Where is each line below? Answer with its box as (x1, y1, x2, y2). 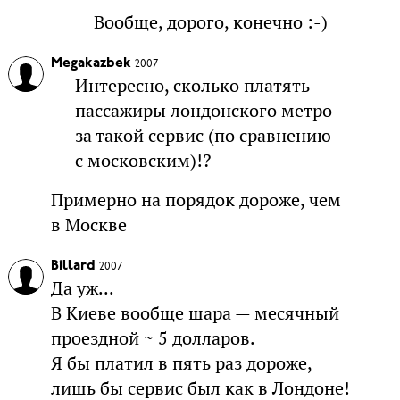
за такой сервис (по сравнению (75, 124, 332, 148)
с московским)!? (75, 149, 212, 173)
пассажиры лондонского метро (75, 99, 333, 123)
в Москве (50, 213, 127, 237)
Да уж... (50, 277, 114, 301)
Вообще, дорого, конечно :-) (93, 11, 328, 35)
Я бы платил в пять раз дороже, (50, 352, 312, 376)
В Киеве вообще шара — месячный (50, 302, 339, 326)
